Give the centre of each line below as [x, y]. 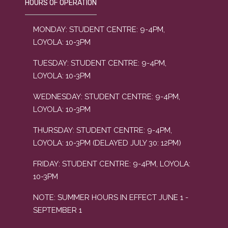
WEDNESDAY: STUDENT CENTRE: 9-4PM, [107, 97]
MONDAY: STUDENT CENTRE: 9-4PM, [99, 30]
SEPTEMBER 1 [58, 210]
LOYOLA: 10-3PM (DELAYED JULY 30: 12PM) [107, 143]
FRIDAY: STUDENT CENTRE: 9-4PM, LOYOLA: [112, 164]
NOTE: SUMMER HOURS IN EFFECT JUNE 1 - [111, 197]
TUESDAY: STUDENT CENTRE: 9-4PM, [100, 63]
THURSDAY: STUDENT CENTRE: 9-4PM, [103, 130]
